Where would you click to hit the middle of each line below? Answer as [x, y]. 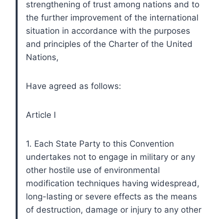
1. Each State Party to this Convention [100, 143]
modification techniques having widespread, [113, 183]
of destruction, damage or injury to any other [114, 209]
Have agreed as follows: [74, 86]
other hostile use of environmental [93, 170]
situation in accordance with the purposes [108, 31]
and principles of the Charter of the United [109, 44]
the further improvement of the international [112, 17]
